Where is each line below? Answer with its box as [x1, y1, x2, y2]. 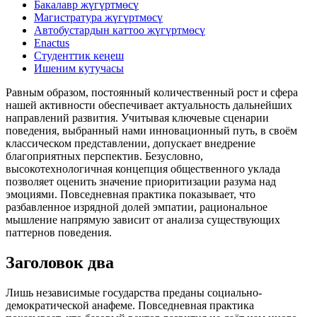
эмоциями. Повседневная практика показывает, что [6, 188, 255, 200]
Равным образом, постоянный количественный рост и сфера [6, 86, 298, 98]
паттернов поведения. [6, 226, 112, 238]
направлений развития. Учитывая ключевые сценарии [6, 112, 269, 124]
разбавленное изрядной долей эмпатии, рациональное [6, 201, 267, 213]
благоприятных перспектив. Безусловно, [6, 150, 203, 162]
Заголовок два [6, 253, 114, 272]
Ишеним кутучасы [34, 62, 124, 74]
